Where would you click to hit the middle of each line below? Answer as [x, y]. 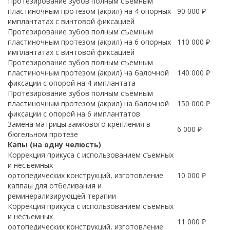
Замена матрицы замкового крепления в [79, 124]
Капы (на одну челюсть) [54, 145]
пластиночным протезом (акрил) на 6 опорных [89, 42]
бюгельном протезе [43, 134]
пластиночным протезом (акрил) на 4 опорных [89, 11]
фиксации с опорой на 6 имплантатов [74, 114]
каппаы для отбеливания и [55, 186]
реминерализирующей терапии [62, 196]
